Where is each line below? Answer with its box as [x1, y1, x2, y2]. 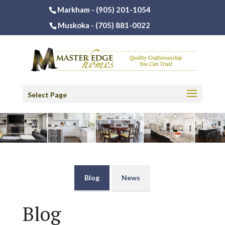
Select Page [27, 90, 67, 99]
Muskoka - [58, 21, 96, 30]
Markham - [57, 5, 95, 15]
